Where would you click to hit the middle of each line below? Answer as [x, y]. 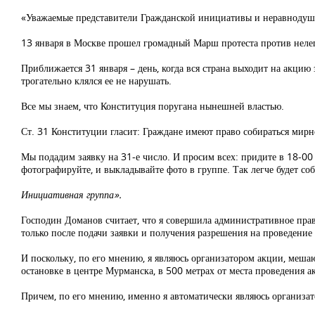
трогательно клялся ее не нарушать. [96, 81]
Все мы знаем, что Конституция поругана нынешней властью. [153, 106]
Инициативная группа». [71, 194]
